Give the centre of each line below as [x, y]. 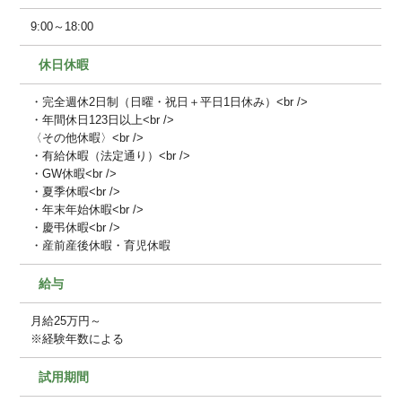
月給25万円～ [66, 320]
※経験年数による [78, 338]
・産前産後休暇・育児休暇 [101, 245]
